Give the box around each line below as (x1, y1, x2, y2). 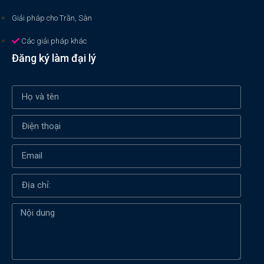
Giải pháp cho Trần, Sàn (12, 13, 92, 22)
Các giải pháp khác (21, 36, 87, 45)
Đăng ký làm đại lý (12, 51, 96, 64)
